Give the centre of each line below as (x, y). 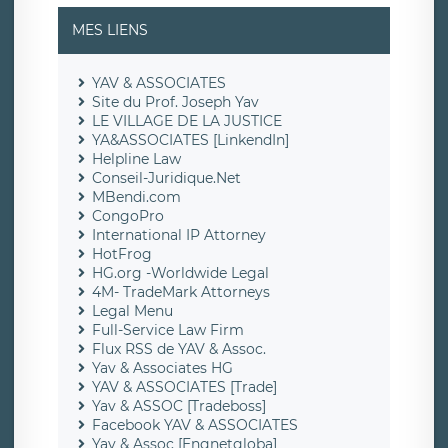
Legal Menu (132, 311)
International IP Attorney (179, 235)
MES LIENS (110, 30)
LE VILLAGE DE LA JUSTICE (187, 121)
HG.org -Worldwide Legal (180, 273)
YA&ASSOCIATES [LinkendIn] (190, 140)
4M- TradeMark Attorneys (181, 292)
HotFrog (122, 254)
